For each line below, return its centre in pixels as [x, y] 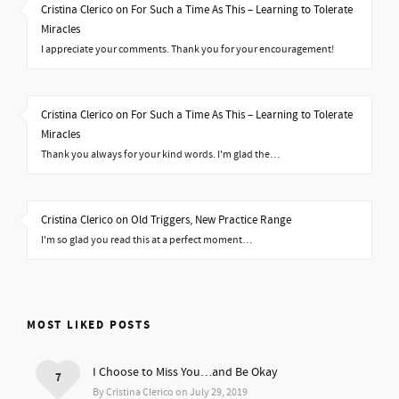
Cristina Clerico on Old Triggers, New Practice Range [166, 220]
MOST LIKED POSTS [89, 325]
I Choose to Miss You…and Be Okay [185, 372]
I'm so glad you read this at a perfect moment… [147, 240]
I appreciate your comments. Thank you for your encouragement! [187, 49]
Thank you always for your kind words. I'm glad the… [160, 155]
